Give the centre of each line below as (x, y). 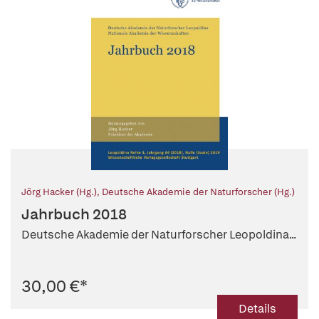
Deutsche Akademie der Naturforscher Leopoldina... (159, 235)
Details (257, 309)
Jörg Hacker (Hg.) (59, 192)
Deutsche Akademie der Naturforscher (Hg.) (198, 192)
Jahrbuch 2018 (74, 214)
